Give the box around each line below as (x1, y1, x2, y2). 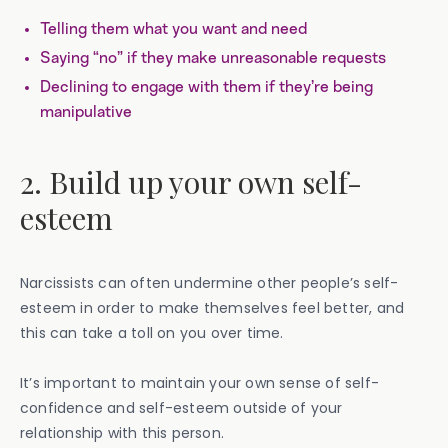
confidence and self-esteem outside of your (20, 397, 343, 418)
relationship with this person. (20, 422, 224, 443)
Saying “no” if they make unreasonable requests (40, 49, 386, 66)
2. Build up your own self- (20, 161, 362, 202)
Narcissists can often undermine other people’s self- (20, 272, 399, 293)
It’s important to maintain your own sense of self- (20, 372, 380, 393)
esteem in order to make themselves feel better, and (20, 297, 405, 318)
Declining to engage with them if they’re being (40, 78, 373, 95)
